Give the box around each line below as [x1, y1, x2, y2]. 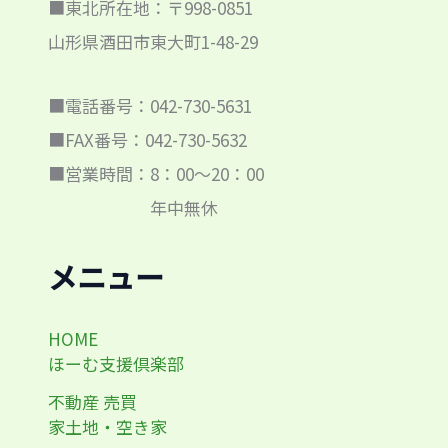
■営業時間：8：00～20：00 [48, 160, 264, 186]
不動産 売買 [48, 389, 137, 415]
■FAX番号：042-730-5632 [48, 126, 247, 152]
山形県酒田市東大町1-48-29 [48, 29, 258, 55]
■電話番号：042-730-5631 [48, 92, 252, 118]
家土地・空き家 [48, 414, 167, 440]
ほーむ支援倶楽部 [48, 351, 184, 377]
